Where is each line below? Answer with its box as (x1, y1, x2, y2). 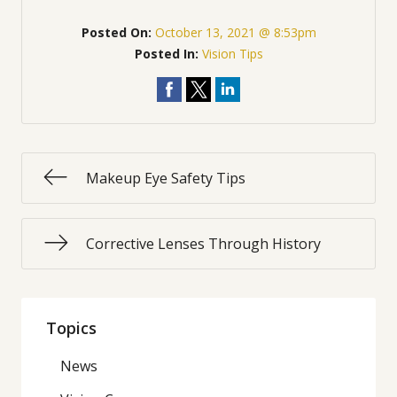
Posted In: (134, 45, 202, 62)
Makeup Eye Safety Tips (86, 168, 245, 188)
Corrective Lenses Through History (86, 234, 321, 253)
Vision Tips (201, 45, 263, 62)
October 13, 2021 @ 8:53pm (154, 24, 316, 41)
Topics (46, 316, 97, 339)
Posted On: (81, 24, 155, 41)
